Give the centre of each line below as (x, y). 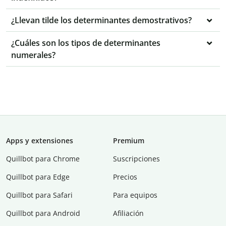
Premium (129, 141)
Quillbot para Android (43, 213)
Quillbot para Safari (39, 195)
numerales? (33, 55)
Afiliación (128, 213)
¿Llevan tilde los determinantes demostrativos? (101, 20)
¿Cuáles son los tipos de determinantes (86, 43)
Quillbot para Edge (38, 177)
